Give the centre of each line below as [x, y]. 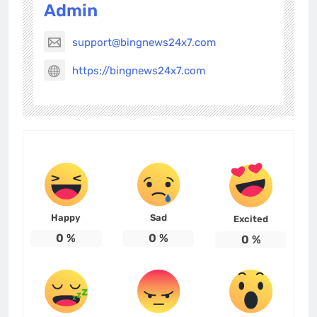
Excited [251, 219]
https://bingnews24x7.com [139, 71]
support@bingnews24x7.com [144, 43]
